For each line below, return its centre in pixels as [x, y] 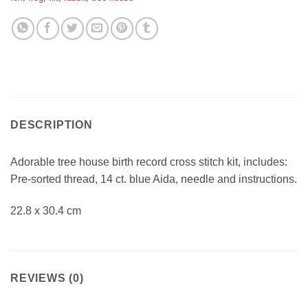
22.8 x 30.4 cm [46, 210]
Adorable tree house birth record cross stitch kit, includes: [149, 162]
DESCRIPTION [52, 124]
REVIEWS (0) [47, 278]
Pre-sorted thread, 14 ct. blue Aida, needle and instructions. [154, 179]
